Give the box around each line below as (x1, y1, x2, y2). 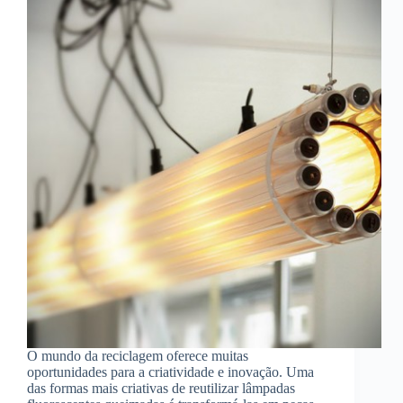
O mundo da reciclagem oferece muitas (27, 348, 248, 364)
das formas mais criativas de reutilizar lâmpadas (27, 381, 295, 397)
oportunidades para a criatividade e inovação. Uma (27, 364, 314, 381)
